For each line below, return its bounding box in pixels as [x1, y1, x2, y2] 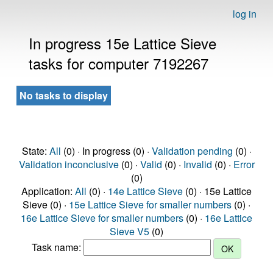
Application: [21, 184, 75, 198]
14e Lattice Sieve [108, 184, 183, 198]
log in [233, 7, 257, 21]
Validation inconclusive [18, 157, 119, 171]
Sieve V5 [110, 224, 149, 238]
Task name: [32, 240, 83, 255]
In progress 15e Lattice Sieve [29, 32, 216, 54]
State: [21, 144, 49, 158]
